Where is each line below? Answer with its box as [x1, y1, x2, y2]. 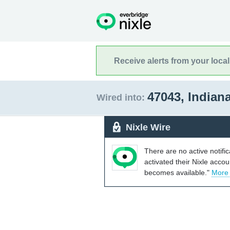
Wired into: [97, 92, 145, 103]
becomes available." [144, 168, 212, 177]
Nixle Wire [126, 122, 170, 132]
